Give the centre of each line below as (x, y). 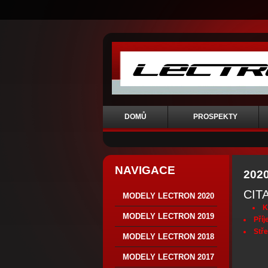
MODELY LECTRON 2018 (168, 237)
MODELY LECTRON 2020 (168, 196)
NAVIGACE (145, 170)
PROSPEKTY (215, 117)
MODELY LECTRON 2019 (168, 216)
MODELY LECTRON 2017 (168, 257)
